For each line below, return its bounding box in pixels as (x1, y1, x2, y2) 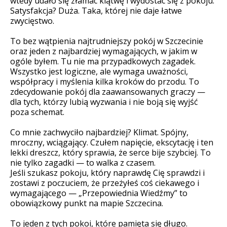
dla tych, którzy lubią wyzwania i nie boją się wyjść (10, 96, 198, 107)
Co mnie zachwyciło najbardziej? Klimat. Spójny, (10, 126, 188, 138)
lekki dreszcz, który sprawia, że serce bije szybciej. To (10, 146, 211, 158)
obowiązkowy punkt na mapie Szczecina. (10, 197, 163, 209)
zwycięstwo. (10, 15, 54, 26)
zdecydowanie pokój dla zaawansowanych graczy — (10, 86, 205, 97)
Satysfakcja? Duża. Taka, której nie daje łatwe (10, 5, 182, 16)
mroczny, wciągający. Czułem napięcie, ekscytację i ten (10, 136, 213, 148)
